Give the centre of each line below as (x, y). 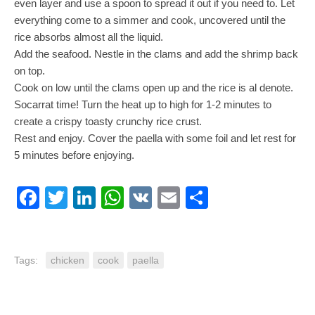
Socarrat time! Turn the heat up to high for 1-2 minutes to (143, 104)
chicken (67, 260)
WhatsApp (176, 198)
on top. (30, 71)
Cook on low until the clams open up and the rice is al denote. (154, 88)
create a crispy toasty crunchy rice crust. (108, 121)
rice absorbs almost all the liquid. (89, 37)
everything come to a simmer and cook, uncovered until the (150, 20)
